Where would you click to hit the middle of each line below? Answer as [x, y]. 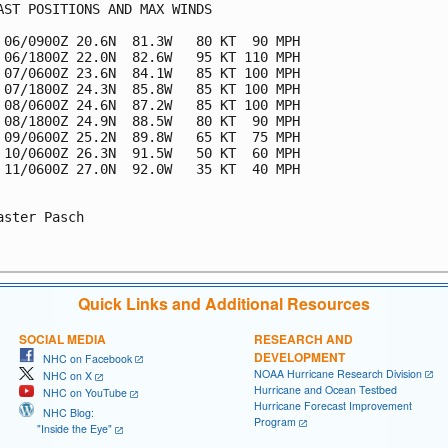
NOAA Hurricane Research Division [338, 373]
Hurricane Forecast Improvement [333, 406]
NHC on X [63, 376]
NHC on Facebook [83, 358]
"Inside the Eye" [65, 428]
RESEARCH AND [303, 338]
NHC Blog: [64, 412]
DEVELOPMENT [299, 356]
